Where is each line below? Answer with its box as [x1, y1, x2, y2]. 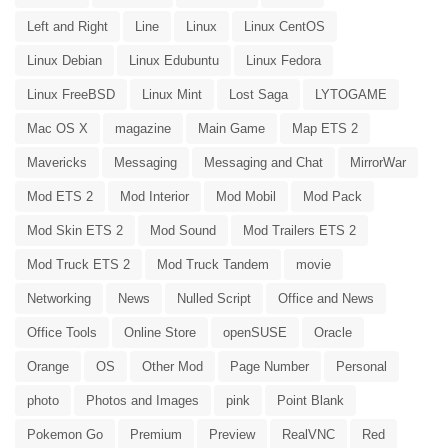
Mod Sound [150, 222, 216, 238]
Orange [27, 358, 69, 374]
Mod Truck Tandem [157, 256, 269, 272]
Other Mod [142, 358, 203, 374]
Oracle [314, 324, 352, 340]
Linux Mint [142, 86, 202, 102]
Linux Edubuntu [129, 52, 219, 68]
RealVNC [282, 426, 335, 442]
